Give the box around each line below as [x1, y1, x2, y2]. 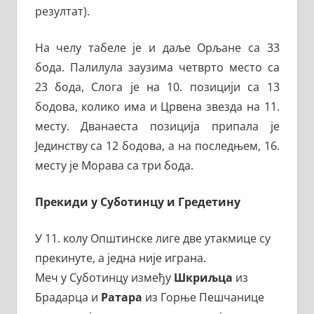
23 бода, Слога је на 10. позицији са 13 [34, 79, 280, 95]
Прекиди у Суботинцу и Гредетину [34, 194, 243, 210]
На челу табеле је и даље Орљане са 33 [34, 40, 280, 56]
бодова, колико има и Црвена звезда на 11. [34, 99, 280, 115]
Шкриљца [173, 270, 233, 286]
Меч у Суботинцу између [34, 270, 174, 286]
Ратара [100, 289, 142, 306]
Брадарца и [34, 289, 101, 306]
